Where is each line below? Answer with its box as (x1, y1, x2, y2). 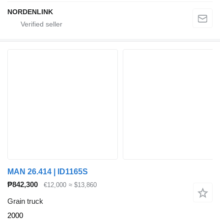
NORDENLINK (7, 7, 53, 16)
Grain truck (7, 197, 43, 206)
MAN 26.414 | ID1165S (7, 167, 88, 176)
